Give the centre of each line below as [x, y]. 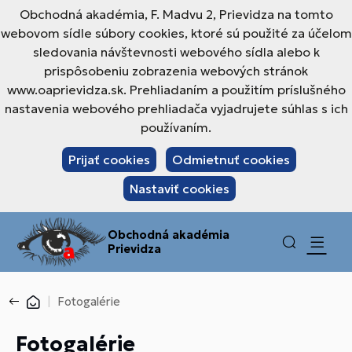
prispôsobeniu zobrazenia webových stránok [176, 71]
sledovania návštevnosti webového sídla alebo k [176, 52]
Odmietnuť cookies [231, 159]
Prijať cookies [109, 159]
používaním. [176, 127]
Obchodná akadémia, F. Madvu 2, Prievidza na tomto [176, 14]
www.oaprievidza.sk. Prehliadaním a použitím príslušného [176, 90]
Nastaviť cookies [179, 189]
